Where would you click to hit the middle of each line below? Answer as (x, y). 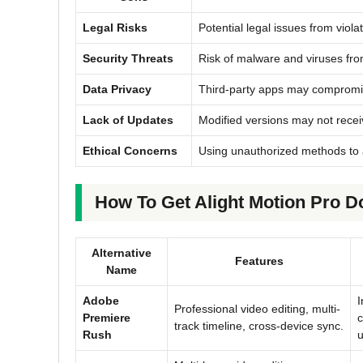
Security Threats (128, 58)
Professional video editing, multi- (257, 308)
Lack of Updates (128, 120)
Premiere (107, 317)
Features (259, 261)
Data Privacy (117, 89)
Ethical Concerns (130, 150)
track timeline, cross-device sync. (259, 325)
